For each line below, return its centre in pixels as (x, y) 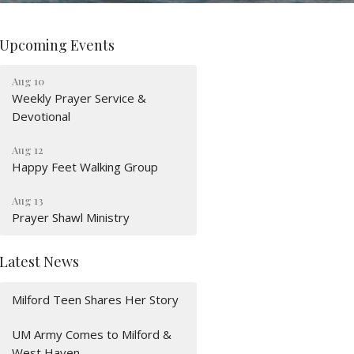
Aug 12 (28, 150)
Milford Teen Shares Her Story (96, 299)
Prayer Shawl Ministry (71, 218)
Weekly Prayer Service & (79, 98)
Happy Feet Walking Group (85, 167)
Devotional (41, 117)
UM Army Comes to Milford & (92, 334)
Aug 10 (28, 81)
